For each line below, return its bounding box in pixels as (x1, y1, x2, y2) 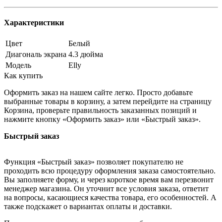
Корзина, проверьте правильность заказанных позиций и (4, 106, 197, 115)
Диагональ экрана (5, 50, 66, 59)
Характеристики (4, 18, 64, 27)
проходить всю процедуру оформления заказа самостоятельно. (4, 166, 216, 175)
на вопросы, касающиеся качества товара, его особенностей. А (4, 193, 217, 202)
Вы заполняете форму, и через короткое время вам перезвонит (4, 175, 214, 184)
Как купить (4, 71, 43, 80)
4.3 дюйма (68, 50, 103, 59)
